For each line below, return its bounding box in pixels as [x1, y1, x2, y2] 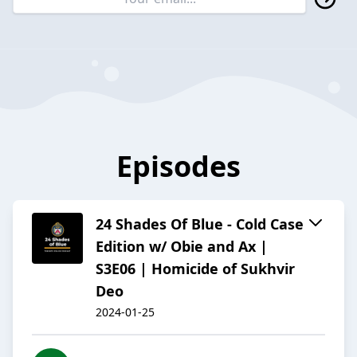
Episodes [116, 147, 241, 186]
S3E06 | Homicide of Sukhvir [96, 259, 295, 279]
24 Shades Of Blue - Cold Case [96, 214, 304, 234]
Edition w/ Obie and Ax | [96, 237, 268, 257]
